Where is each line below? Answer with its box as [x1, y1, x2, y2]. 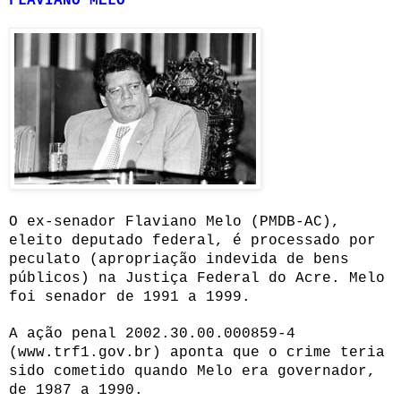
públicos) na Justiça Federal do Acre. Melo [9, 269, 385, 286]
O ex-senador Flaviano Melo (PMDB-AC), [9, 213, 340, 230]
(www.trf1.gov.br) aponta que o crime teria [9, 344, 385, 361]
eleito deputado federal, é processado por [9, 232, 376, 249]
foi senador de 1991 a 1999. [9, 288, 251, 305]
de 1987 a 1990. [9, 381, 143, 398]
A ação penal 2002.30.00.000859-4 [9, 325, 295, 342]
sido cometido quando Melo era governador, [9, 363, 376, 380]
